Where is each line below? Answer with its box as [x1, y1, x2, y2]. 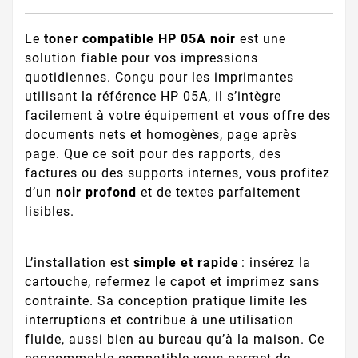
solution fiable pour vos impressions [25, 50, 258, 66]
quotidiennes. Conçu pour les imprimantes [25, 70, 294, 85]
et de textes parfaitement [137, 185, 300, 200]
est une [236, 31, 286, 46]
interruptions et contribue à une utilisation [25, 312, 294, 328]
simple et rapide [133, 254, 239, 270]
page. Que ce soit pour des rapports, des [25, 146, 281, 161]
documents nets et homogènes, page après [25, 127, 297, 142]
